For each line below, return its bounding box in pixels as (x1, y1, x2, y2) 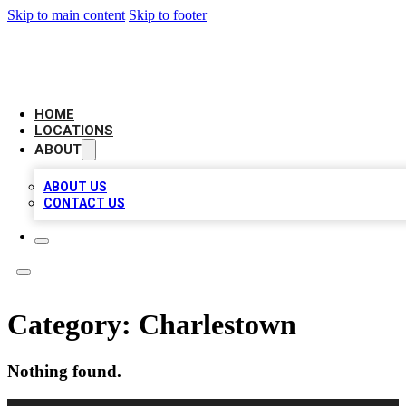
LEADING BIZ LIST (16, 38, 168, 63)
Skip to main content (7, 7, 125, 23)
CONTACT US (43, 196, 125, 210)
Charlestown (139, 308, 296, 342)
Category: (7, 308, 139, 342)
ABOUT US (43, 179, 107, 194)
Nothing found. (7, 361, 121, 381)
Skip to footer (129, 7, 207, 23)
